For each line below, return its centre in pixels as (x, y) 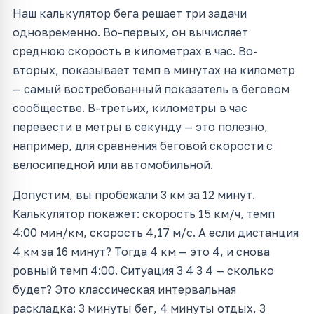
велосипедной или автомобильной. (113, 165)
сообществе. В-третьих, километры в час (130, 108)
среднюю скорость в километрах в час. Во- (135, 52)
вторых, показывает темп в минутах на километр (154, 70)
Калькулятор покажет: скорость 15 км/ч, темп (144, 214)
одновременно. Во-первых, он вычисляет (130, 33)
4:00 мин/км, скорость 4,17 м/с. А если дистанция (156, 233)
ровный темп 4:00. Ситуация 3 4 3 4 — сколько (143, 271)
